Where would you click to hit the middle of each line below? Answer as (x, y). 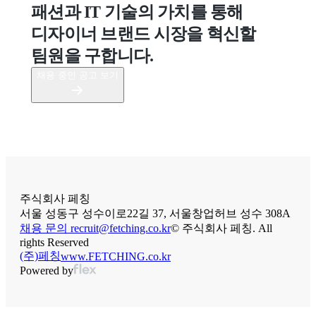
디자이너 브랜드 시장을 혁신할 (144, 34)
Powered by (47, 271)
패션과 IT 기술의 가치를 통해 (137, 12)
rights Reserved (54, 242)
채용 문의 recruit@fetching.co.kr (95, 228)
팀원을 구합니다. (92, 56)
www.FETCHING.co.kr (116, 256)
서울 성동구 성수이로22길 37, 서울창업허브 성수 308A (155, 213)
